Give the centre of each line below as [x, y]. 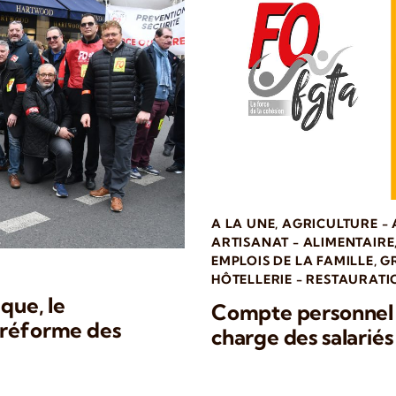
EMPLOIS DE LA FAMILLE [293, 260]
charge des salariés [302, 336]
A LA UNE [244, 223]
